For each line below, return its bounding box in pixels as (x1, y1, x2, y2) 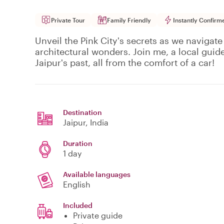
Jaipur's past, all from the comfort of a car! (35, 57, 214, 68)
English (63, 179, 90, 189)
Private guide (73, 210, 122, 220)
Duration (63, 139, 92, 148)
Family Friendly (107, 16, 151, 24)
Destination (63, 108, 102, 117)
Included (63, 201, 92, 210)
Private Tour (51, 16, 85, 24)
